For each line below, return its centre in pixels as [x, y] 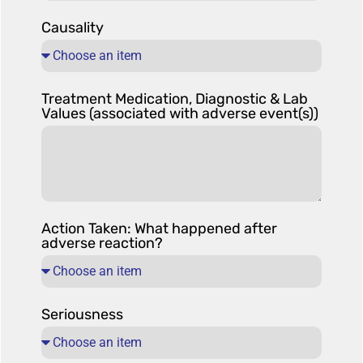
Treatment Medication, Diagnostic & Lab [175, 99]
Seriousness [82, 315]
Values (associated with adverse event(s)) [180, 114]
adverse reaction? [102, 243]
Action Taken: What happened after [159, 229]
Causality [73, 28]
